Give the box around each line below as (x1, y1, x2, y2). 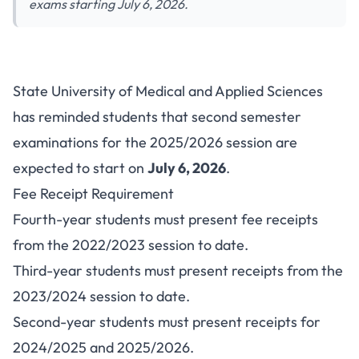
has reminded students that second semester (13, 107, 301, 126)
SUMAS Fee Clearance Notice (50, 79, 309, 103)
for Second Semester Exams (55, 105, 304, 129)
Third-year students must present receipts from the (13, 261, 343, 280)
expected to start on (13, 159, 147, 177)
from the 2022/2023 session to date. (13, 236, 248, 254)
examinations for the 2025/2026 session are (13, 133, 297, 151)
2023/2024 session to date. (13, 287, 190, 305)
